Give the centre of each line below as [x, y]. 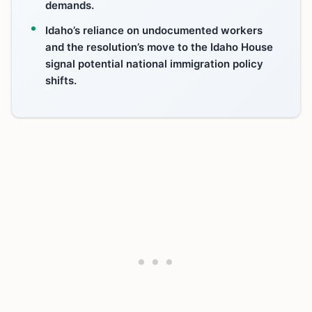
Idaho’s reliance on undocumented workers [154, 30]
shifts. [61, 80]
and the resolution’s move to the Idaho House [159, 47]
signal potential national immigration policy [154, 64]
